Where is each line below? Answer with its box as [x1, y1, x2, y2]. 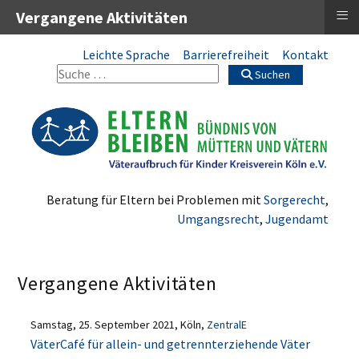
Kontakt [281, 46, 329, 63]
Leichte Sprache [82, 46, 170, 63]
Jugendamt [264, 210, 329, 227]
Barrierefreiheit [182, 46, 269, 63]
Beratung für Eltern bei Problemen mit [46, 191, 264, 208]
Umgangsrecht [176, 210, 260, 227]
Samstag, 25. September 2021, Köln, [30, 317, 208, 332]
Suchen [252, 67, 290, 82]
